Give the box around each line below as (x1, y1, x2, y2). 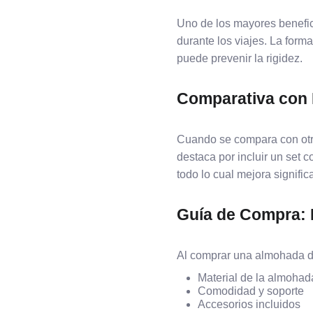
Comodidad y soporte (198, 285, 304, 297)
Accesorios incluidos (198, 298, 300, 310)
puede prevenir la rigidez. (177, 52, 303, 64)
